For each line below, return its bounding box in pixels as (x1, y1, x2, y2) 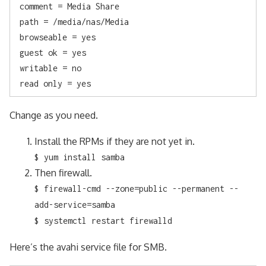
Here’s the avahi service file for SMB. (9, 240, 167, 253)
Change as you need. (9, 109, 98, 121)
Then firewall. (34, 166, 92, 179)
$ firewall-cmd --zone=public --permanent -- (34, 183, 239, 194)
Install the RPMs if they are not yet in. (34, 135, 195, 147)
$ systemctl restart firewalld (34, 215, 172, 226)
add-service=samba (34, 199, 115, 210)
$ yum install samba (34, 151, 125, 162)
